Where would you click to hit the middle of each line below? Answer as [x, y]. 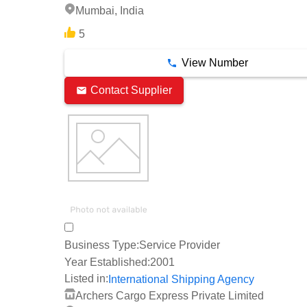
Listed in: [86, 279]
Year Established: [107, 262]
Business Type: [102, 245]
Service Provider [180, 245]
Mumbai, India [110, 11]
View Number [214, 63]
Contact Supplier [131, 90]
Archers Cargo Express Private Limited [170, 295]
